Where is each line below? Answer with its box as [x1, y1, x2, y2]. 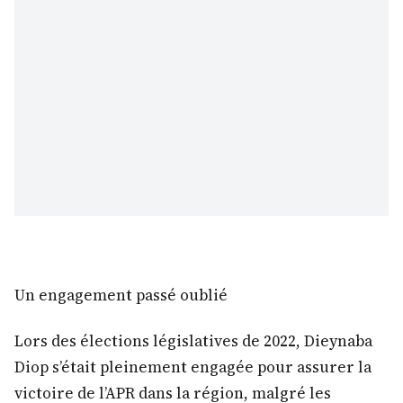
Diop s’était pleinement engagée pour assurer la [14, 355, 372, 378]
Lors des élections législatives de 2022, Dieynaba [14, 329, 372, 352]
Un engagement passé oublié [14, 284, 228, 307]
